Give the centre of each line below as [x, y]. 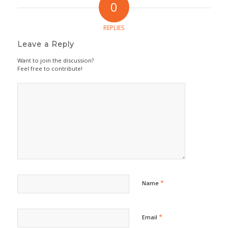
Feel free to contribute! [50, 68]
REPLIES [114, 27]
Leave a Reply [46, 44]
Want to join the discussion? [55, 60]
